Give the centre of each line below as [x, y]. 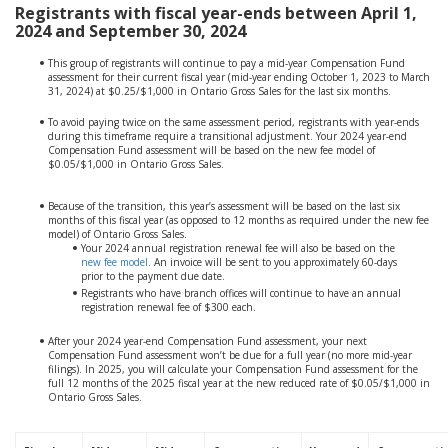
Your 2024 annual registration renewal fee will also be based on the [238, 248]
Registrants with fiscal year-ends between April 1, [216, 13]
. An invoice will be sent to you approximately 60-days [272, 262]
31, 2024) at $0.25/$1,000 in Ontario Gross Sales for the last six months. [219, 91]
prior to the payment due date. [153, 276]
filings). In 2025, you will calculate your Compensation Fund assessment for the [233, 369]
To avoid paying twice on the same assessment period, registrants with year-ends [233, 122]
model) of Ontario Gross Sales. [117, 234]
